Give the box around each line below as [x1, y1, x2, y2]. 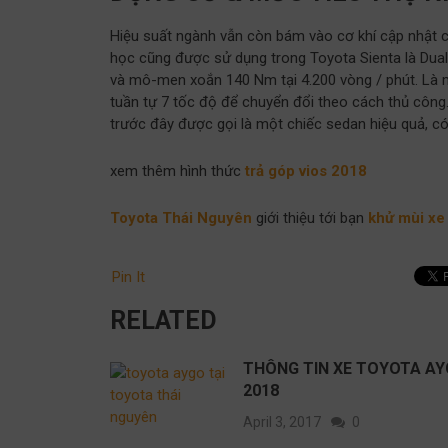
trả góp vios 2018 [245, 161, 367, 180]
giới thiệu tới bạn [252, 208, 368, 227]
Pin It [112, 267, 145, 286]
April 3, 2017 [243, 413, 321, 430]
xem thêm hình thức [110, 161, 245, 180]
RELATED [110, 305, 217, 335]
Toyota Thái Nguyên [110, 208, 252, 227]
